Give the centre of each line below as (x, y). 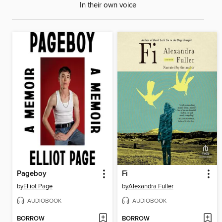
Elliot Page (38, 186)
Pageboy (32, 174)
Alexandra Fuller (151, 186)
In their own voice (108, 6)
